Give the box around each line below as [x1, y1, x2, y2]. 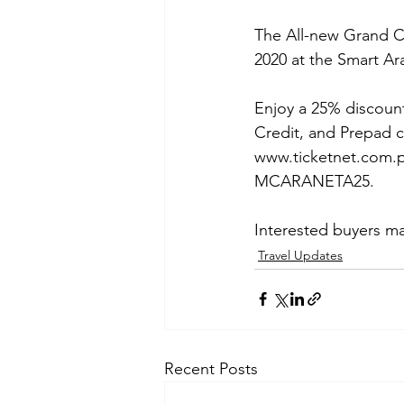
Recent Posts [164, 358, 258, 379]
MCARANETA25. [254, 170, 379, 191]
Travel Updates [258, 246, 343, 263]
